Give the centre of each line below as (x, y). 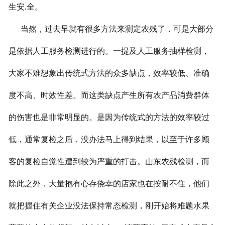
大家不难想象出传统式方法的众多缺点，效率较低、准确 (109, 73)
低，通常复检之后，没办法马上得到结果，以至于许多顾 (109, 140)
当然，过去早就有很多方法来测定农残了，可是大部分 (111, 29)
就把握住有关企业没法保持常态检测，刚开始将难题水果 (109, 206)
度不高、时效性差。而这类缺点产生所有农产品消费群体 (109, 95)
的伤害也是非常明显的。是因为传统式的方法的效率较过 (109, 118)
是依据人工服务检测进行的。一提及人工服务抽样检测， (109, 51)
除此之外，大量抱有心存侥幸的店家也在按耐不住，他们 (109, 184)
